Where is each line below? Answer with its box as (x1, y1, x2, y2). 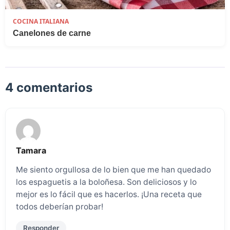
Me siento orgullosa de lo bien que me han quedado (16, 164, 211, 175)
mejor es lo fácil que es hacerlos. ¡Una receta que (16, 189, 202, 199)
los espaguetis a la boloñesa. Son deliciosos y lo (16, 177, 197, 187)
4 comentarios (5, 80, 92, 95)
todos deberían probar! (16, 201, 103, 212)
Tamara (16, 145, 46, 156)
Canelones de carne (13, 29, 91, 38)
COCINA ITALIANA (13, 17, 69, 26)
